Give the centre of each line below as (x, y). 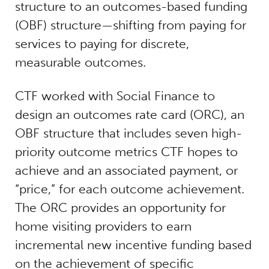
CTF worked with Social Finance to (115, 95)
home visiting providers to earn (103, 226)
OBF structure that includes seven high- (128, 133)
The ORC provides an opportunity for (120, 207)
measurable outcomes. (80, 62)
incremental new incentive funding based (133, 244)
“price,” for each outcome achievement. (129, 189)
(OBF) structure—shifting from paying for (130, 25)
